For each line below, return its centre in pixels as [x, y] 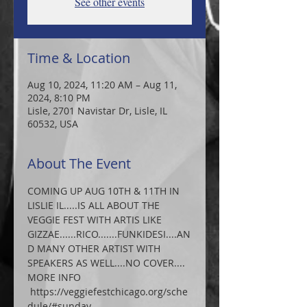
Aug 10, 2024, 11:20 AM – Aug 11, [102, 85]
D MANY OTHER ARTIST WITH [95, 248]
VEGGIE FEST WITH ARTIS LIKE [96, 220]
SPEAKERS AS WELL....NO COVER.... [108, 263]
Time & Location [79, 58]
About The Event [79, 163]
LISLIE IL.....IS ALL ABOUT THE [95, 205]
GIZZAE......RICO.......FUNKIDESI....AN [109, 234]
